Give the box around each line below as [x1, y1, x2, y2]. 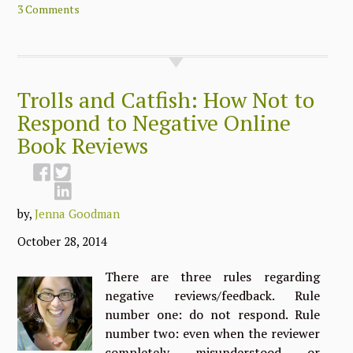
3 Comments [17, 2, 80, 17]
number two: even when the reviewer [104, 325, 320, 342]
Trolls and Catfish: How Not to [17, 85, 315, 114]
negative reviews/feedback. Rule [104, 287, 320, 304]
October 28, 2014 [17, 233, 108, 249]
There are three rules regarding [104, 268, 320, 285]
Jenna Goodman [35, 206, 121, 221]
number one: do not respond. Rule [104, 306, 320, 323]
